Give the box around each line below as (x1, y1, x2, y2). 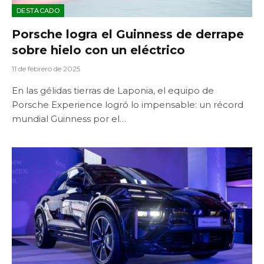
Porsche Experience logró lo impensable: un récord (12, 98, 243, 110)
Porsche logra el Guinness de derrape (12, 27, 244, 41)
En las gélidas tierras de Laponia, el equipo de (12, 84, 214, 96)
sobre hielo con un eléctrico (12, 42, 185, 57)
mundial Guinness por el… (12, 113, 126, 124)
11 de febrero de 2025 (12, 64, 80, 73)
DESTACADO (16, 6, 60, 15)
